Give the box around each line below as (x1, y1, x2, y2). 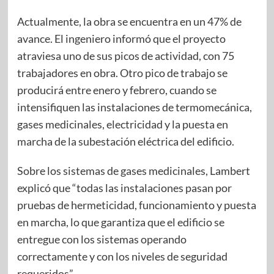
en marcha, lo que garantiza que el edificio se (17, 215, 224, 229)
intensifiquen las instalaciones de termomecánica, (17, 100, 252, 114)
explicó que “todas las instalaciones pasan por (17, 181, 232, 195)
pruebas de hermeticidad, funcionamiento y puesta (17, 198, 256, 212)
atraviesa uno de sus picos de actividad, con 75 (17, 49, 234, 63)
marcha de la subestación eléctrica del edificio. (17, 135, 234, 149)
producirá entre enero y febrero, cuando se (17, 83, 217, 97)
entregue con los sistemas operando (17, 232, 187, 246)
